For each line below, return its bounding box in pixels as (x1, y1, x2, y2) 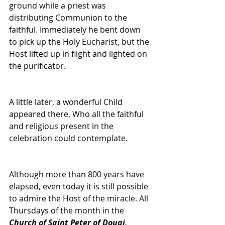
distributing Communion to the (9, 12, 129, 23)
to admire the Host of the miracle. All (9, 192, 150, 204)
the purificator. (9, 60, 68, 71)
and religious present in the (9, 120, 116, 132)
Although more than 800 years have (9, 168, 146, 180)
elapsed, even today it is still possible (9, 180, 150, 192)
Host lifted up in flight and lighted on (9, 48, 149, 59)
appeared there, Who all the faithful (9, 108, 146, 120)
